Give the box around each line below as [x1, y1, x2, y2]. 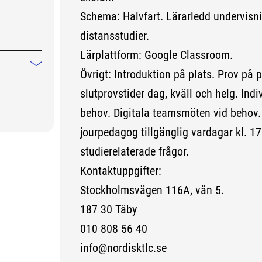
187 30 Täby [80, 202, 137, 216]
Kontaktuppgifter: [80, 163, 161, 178]
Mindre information [20, 65, 120, 80]
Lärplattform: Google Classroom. [80, 47, 233, 62]
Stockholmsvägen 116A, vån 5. [80, 182, 224, 197]
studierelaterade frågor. [80, 144, 189, 158]
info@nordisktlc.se [80, 240, 167, 255]
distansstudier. [80, 28, 149, 43]
